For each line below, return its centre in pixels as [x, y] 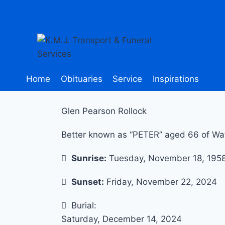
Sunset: [88, 182]
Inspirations [176, 79]
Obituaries [81, 79]
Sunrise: [89, 158]
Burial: [84, 206]
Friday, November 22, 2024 [160, 182]
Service [128, 79]
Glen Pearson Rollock [104, 111]
